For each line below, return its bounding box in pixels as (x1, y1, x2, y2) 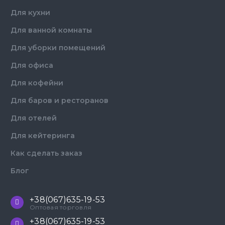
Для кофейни (11, 78, 63, 88)
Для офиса (11, 61, 53, 70)
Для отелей (11, 114, 57, 123)
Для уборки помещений (11, 43, 105, 53)
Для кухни (11, 8, 50, 18)
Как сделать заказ (11, 149, 82, 158)
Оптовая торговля (30, 203, 91, 211)
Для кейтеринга (11, 131, 75, 141)
